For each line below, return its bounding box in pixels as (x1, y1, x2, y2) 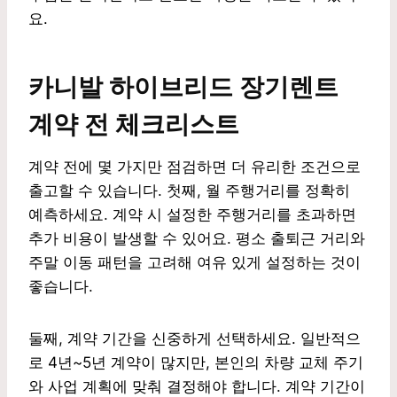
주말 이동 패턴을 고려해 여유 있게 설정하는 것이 (28, 253, 361, 271)
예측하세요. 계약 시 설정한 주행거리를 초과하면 (28, 205, 356, 223)
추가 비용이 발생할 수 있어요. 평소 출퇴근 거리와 (28, 229, 365, 247)
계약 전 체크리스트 (28, 108, 239, 139)
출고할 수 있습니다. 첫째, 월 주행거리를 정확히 (28, 181, 350, 199)
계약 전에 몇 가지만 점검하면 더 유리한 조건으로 (28, 157, 361, 175)
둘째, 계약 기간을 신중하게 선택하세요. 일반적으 (28, 329, 361, 347)
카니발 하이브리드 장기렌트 (28, 71, 339, 102)
